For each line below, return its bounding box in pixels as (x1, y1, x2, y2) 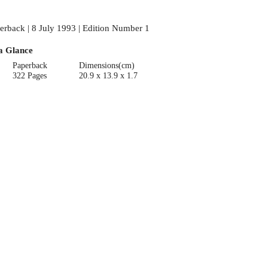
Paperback (13, 60, 48, 70)
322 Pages (13, 71, 47, 80)
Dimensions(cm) (78, 60, 135, 70)
